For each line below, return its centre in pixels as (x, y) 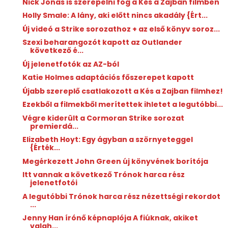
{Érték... (45, 148)
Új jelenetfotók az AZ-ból (70, 64)
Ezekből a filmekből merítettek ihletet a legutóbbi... (122, 105)
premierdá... (54, 126)
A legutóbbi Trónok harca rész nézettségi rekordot (121, 196)
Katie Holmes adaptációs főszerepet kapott (108, 78)
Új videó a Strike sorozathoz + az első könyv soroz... (121, 29)
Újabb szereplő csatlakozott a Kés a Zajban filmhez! (122, 91)
